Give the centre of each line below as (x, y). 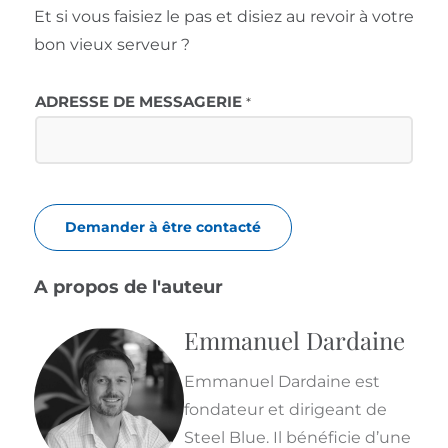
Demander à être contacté (162, 227)
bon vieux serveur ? (111, 45)
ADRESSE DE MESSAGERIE (140, 102)
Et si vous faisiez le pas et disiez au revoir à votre (223, 17)
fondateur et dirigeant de (285, 410)
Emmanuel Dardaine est (281, 382)
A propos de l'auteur (128, 287)
